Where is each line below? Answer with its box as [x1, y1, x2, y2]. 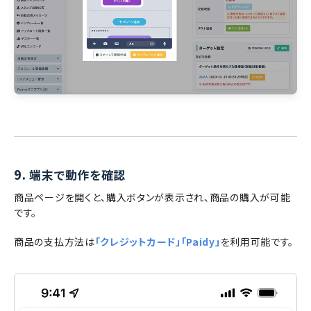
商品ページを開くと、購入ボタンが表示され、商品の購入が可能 [14, 190, 291, 204]
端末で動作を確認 [29, 167, 126, 183]
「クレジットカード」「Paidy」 [94, 235, 221, 249]
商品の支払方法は [14, 235, 95, 249]
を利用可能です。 [220, 235, 294, 249]
